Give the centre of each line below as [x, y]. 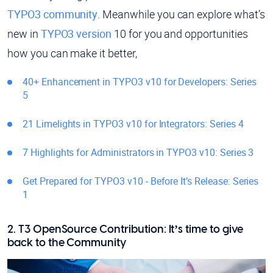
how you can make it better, [72, 53]
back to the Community [67, 243]
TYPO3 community [53, 14]
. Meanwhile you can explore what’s [181, 14]
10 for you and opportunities [180, 33]
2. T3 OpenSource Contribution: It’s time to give [125, 229]
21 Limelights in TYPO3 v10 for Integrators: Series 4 [133, 123]
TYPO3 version [76, 33]
